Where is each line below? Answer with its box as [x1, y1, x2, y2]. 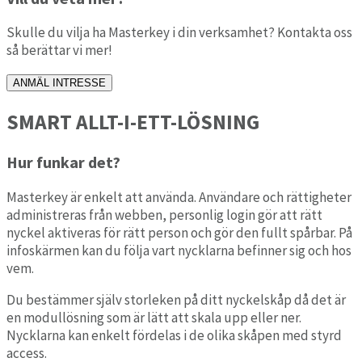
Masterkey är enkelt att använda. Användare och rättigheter [6, 187, 351, 206]
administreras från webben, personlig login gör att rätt [6, 205, 322, 224]
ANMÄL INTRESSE [13, 77, 106, 90]
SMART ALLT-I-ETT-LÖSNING [6, 108, 259, 135]
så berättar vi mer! [6, 41, 112, 60]
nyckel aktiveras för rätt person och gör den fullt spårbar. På [6, 223, 352, 242]
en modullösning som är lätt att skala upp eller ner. [6, 308, 301, 326]
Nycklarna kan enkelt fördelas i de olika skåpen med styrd [6, 326, 342, 344]
